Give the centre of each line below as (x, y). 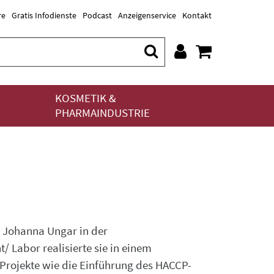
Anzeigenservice (147, 15)
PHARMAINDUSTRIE (102, 113)
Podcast (97, 15)
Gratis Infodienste (44, 15)
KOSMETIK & (86, 98)
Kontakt (197, 15)
